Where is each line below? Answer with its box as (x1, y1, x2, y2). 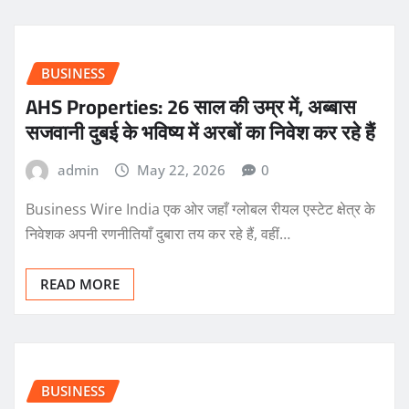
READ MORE (40, 275, 120, 294)
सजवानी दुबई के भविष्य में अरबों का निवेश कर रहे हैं (26, 112, 375, 152)
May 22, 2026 (137, 160, 226, 179)
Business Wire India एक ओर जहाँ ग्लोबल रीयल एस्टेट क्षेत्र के (26, 199, 375, 220)
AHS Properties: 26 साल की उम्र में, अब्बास (26, 87, 356, 126)
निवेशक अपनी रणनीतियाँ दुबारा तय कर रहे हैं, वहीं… (26, 224, 290, 245)
